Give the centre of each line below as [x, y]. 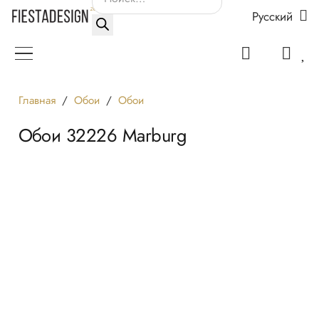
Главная [37, 100]
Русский [272, 16]
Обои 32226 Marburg [103, 136]
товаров [120, 35]
